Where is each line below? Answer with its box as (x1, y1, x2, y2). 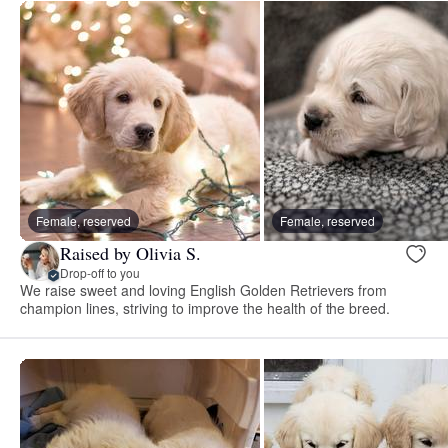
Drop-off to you (60, 263, 140, 281)
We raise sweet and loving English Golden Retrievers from (20, 280, 388, 301)
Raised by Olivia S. (60, 240, 201, 265)
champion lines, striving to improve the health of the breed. (20, 298, 391, 319)
